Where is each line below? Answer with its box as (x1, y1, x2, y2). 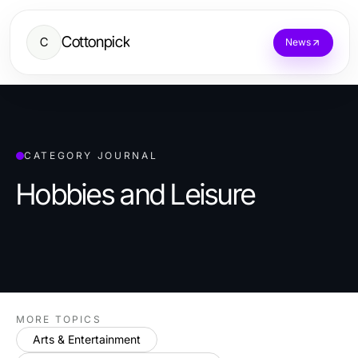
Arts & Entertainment (33, 332, 141, 346)
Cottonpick (62, 33, 130, 51)
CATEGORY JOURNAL (24, 149, 158, 161)
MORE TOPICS (16, 313, 101, 325)
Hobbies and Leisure (16, 177, 256, 212)
